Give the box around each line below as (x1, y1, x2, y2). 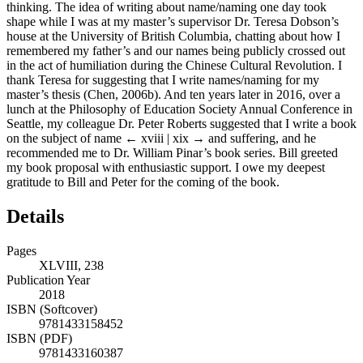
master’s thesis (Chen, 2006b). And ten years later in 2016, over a (6, 87, 340, 101)
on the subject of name (6, 130, 125, 145)
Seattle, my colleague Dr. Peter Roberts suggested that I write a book (6, 116, 357, 130)
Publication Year (6, 272, 90, 287)
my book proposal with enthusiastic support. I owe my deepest (6, 160, 325, 174)
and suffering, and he (205, 130, 316, 145)
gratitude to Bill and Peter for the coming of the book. (6, 174, 280, 189)
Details (6, 205, 64, 227)
